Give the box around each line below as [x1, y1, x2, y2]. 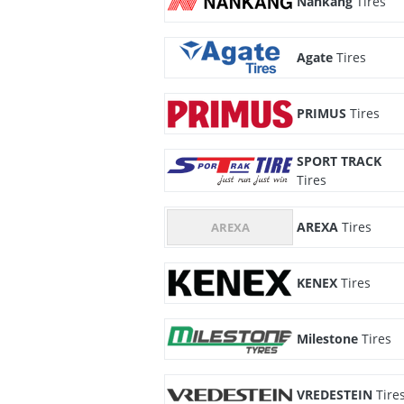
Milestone [297, 330, 358, 348]
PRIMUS [297, 105, 346, 123]
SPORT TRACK [297, 151, 381, 170]
